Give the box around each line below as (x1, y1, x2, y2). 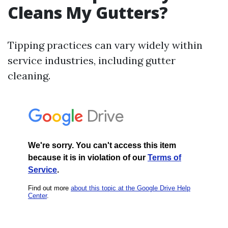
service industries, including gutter (8, 54, 176, 67)
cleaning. (8, 69, 50, 82)
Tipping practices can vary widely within (8, 39, 203, 51)
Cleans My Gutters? (8, 2, 168, 23)
